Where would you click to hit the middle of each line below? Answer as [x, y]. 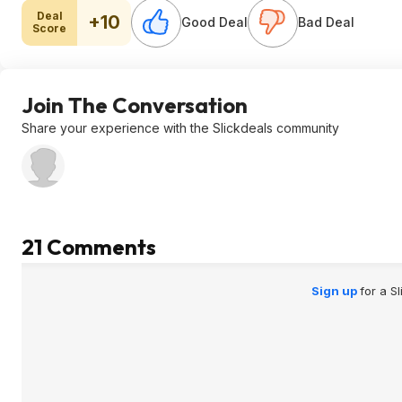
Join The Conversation [135, 105]
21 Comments [89, 247]
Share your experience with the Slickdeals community [180, 128]
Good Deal [214, 22]
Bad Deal [326, 22]
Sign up [335, 291]
